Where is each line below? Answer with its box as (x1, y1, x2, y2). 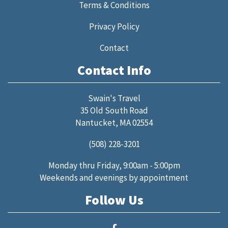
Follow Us (84, 191, 144, 208)
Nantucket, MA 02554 (75, 117, 153, 128)
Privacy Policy (89, 21, 139, 32)
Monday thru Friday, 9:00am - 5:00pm (48, 160, 180, 171)
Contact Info (77, 62, 151, 78)
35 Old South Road (80, 105, 148, 116)
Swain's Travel (88, 93, 140, 104)
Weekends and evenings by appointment (40, 172, 188, 183)
